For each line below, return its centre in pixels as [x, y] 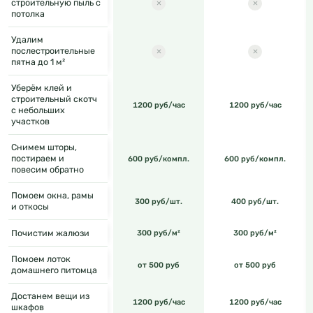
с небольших [38, 110]
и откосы [30, 207]
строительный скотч [54, 99]
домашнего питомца [54, 270]
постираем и [38, 159]
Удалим [27, 40]
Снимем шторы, [44, 147]
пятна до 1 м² [38, 62]
